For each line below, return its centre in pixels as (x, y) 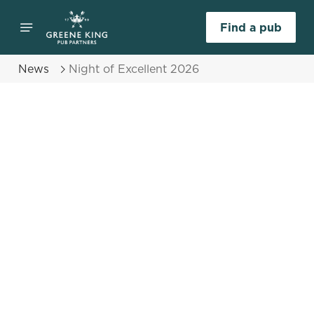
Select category (75, 109)
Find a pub (251, 27)
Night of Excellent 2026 (134, 69)
